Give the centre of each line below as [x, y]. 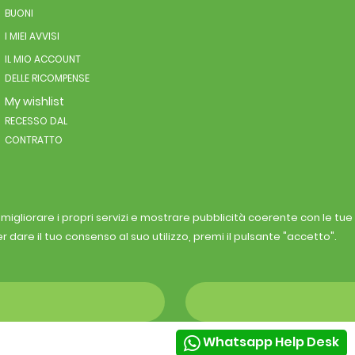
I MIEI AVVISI [32, 36]
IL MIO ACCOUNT [42, 59]
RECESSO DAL [36, 121]
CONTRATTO [33, 140]
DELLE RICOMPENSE [47, 78]
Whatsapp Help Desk [271, 342]
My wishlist [34, 102]
